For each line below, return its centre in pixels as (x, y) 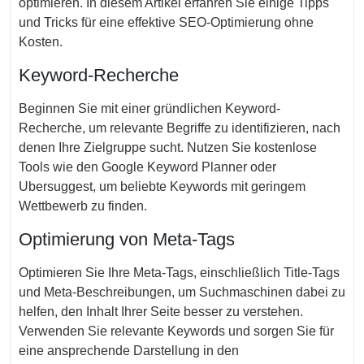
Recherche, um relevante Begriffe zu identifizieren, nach (180, 128)
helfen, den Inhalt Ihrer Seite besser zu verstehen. (161, 312)
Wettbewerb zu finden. (83, 206)
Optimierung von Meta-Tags (127, 239)
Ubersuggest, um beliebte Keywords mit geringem (162, 186)
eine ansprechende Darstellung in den (129, 351)
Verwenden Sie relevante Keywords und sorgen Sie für (176, 331)
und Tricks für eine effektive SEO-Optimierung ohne (166, 22)
